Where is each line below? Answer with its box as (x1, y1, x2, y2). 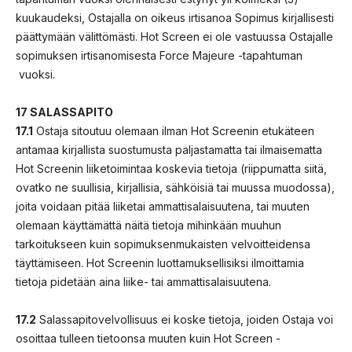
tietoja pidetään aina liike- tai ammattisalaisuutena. (16, 274, 271, 288)
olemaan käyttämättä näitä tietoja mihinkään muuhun (16, 218, 281, 232)
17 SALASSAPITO (16, 104, 113, 119)
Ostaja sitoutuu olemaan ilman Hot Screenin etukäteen (33, 123, 314, 137)
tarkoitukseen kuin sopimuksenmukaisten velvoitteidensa (16, 236, 310, 251)
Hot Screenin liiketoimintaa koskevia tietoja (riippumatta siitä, (16, 161, 327, 175)
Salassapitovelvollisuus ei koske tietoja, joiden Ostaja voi (36, 312, 333, 326)
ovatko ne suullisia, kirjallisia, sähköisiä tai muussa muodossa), (16, 180, 335, 194)
